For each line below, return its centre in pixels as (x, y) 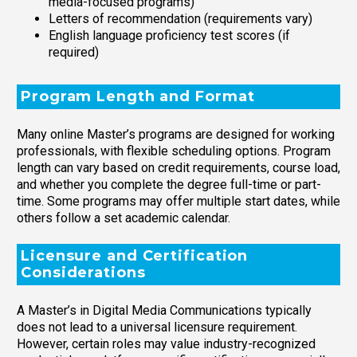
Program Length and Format (138, 96)
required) (74, 52)
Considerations (83, 272)
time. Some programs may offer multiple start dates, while (178, 202)
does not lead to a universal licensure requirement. (157, 328)
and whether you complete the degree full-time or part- (169, 185)
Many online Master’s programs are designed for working (176, 135)
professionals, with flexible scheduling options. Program (174, 151)
